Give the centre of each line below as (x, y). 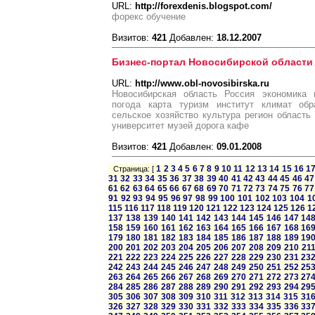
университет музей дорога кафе (180, 126)
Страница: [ (133, 169)
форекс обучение (149, 17)
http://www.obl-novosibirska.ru (202, 83)
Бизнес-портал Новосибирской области (212, 62)
